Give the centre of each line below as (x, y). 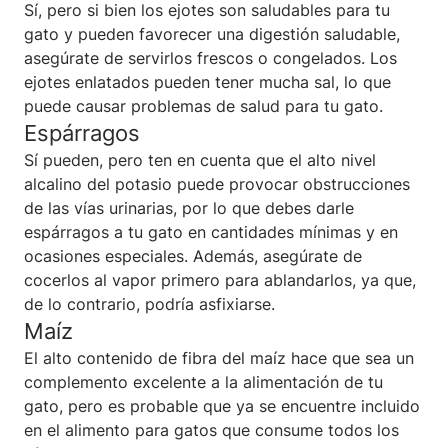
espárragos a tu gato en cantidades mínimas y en (211, 231)
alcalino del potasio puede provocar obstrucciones (217, 183)
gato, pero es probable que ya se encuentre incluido (222, 405)
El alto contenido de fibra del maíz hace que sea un (219, 357)
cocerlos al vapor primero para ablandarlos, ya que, (220, 279)
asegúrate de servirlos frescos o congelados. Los (210, 57)
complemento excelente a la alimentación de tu (203, 381)
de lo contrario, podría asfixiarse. (149, 303)
